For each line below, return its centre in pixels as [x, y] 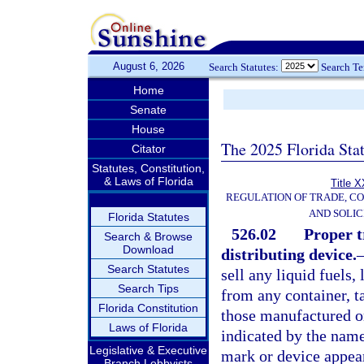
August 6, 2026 [148, 66]
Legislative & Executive [148, 350]
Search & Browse [148, 236]
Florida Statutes [148, 217]
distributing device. [289, 254]
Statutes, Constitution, [148, 168]
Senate [148, 110]
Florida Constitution [148, 308]
